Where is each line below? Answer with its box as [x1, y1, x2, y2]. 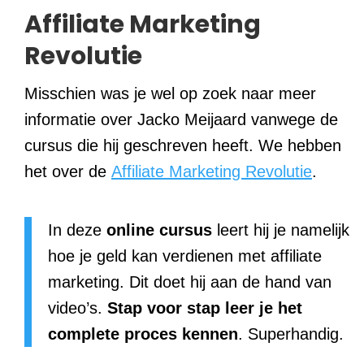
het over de [24, 162, 111, 180]
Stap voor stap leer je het [107, 298, 302, 317]
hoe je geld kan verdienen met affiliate [48, 246, 322, 265]
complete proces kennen [48, 324, 238, 343]
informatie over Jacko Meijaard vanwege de [24, 110, 338, 128]
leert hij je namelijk [212, 220, 349, 239]
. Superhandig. [238, 324, 344, 343]
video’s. [48, 298, 107, 317]
